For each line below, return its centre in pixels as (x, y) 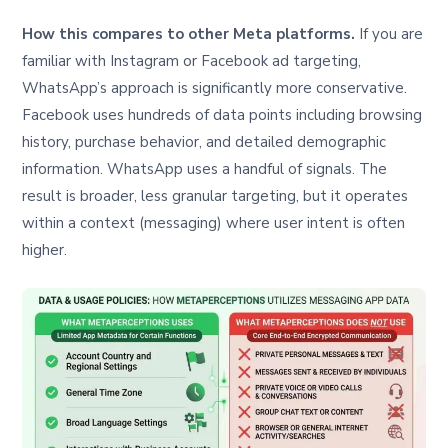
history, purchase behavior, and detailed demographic (204, 141)
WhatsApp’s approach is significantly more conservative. (215, 87)
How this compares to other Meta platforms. (189, 33)
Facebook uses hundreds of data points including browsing (222, 114)
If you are (389, 33)
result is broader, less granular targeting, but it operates (215, 195)
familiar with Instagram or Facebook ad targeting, (192, 60)
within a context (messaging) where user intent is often (214, 222)
